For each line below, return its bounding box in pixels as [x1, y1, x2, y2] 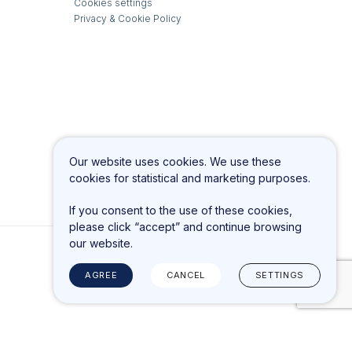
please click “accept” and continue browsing [69, 219, 302, 233]
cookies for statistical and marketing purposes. [69, 171, 310, 185]
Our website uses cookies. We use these [69, 155, 281, 169]
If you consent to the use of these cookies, [69, 203, 292, 217]
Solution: [230, 289, 273, 301]
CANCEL [167, 269, 205, 280]
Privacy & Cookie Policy [74, 13, 181, 24]
